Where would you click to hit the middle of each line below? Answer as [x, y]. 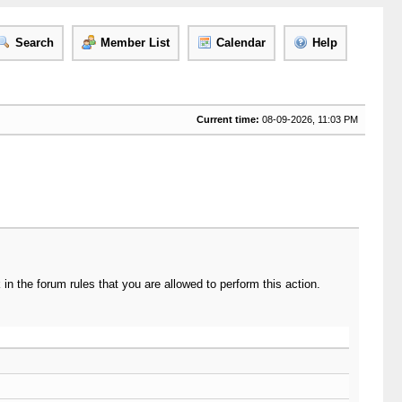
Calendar [240, 43]
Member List [135, 43]
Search [34, 43]
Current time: [227, 119]
